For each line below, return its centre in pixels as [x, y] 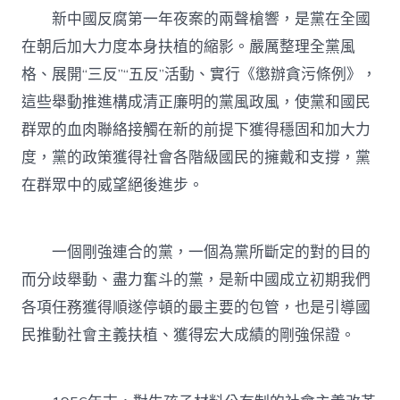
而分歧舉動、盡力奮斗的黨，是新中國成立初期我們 [196, 279]
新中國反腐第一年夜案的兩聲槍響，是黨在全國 [196, 19]
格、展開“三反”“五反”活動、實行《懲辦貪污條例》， [200, 74]
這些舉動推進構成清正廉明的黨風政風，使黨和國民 [196, 102]
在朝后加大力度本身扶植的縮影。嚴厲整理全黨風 [189, 46]
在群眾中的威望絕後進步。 [113, 185]
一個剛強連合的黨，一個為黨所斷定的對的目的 [196, 252]
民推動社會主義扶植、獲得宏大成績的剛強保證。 [189, 335]
